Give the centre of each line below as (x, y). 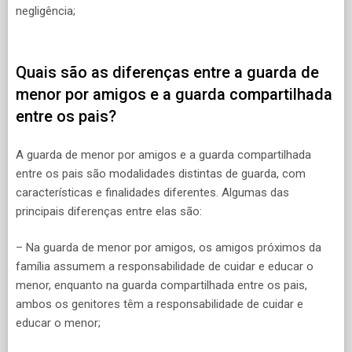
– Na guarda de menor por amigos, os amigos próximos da (169, 248)
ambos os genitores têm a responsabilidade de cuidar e (159, 304)
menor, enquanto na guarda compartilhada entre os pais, (161, 286)
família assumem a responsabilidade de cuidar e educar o (165, 267)
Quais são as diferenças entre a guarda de (167, 73)
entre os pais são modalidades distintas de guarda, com (161, 173)
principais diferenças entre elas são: (109, 211)
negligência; (46, 11)
